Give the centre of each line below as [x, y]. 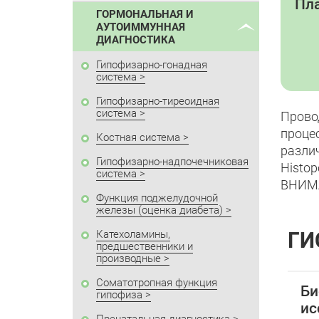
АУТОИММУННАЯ [141, 27]
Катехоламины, [133, 235]
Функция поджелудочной [157, 198]
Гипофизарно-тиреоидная [158, 101]
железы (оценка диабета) [159, 210]
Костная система [138, 138]
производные [129, 259]
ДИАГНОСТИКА [136, 40]
